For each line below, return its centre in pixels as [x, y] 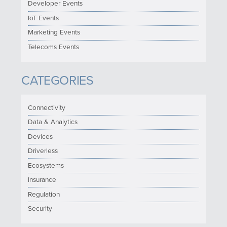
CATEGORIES [58, 81]
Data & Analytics [53, 122]
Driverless [43, 151]
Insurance [42, 180]
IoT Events [44, 18]
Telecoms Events [54, 47]
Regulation [44, 194]
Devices [41, 137]
